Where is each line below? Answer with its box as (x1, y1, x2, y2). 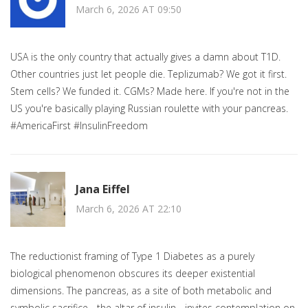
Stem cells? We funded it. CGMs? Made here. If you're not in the (10, 85, 289, 98)
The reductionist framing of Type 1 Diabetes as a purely (10, 250, 254, 263)
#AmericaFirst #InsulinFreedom (10, 119, 148, 133)
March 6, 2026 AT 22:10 (76, 201, 181, 215)
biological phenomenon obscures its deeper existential (10, 267, 255, 280)
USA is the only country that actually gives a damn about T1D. (10, 50, 280, 64)
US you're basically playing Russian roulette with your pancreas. (10, 102, 288, 115)
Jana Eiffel (76, 181, 130, 197)
